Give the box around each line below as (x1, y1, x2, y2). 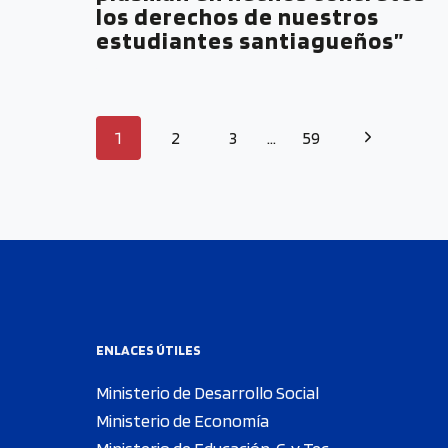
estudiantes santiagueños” (96, 25, 404, 55)
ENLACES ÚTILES (96, 342, 201, 358)
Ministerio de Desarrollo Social (96, 382, 319, 403)
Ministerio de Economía (96, 410, 269, 431)
